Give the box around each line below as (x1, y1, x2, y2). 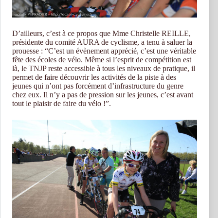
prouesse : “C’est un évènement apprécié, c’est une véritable (12, 47, 196, 55)
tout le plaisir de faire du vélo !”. (12, 99, 111, 108)
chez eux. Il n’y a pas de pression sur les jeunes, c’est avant (12, 91, 193, 99)
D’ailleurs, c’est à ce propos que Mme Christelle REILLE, (12, 29, 191, 38)
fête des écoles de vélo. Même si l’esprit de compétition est (12, 55, 191, 64)
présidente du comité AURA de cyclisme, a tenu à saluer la (12, 38, 192, 47)
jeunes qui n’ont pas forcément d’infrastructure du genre (12, 82, 183, 91)
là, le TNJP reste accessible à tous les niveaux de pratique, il (12, 64, 195, 73)
